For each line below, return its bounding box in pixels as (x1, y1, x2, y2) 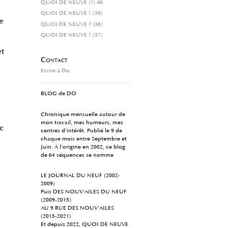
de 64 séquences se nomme (41, 151, 113, 159)
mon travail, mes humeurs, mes (41, 119, 123, 126)
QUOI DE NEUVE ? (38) (41, 20, 103, 28)
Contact (41, 55, 68, 64)
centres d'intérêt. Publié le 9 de (41, 127, 122, 134)
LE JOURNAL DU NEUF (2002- (41, 172, 120, 180)
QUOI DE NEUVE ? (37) (41, 32, 103, 39)
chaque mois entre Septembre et (41, 135, 127, 142)
